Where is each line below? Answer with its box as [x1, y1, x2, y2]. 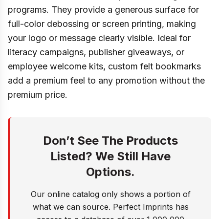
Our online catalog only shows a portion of [30, 189, 191, 199]
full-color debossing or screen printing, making [8, 19, 196, 29]
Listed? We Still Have [50, 149, 171, 163]
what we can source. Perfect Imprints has [32, 202, 189, 212]
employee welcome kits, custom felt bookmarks [8, 61, 201, 71]
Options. [86, 165, 135, 179]
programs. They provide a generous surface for [8, 4, 199, 15]
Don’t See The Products [43, 133, 178, 148]
